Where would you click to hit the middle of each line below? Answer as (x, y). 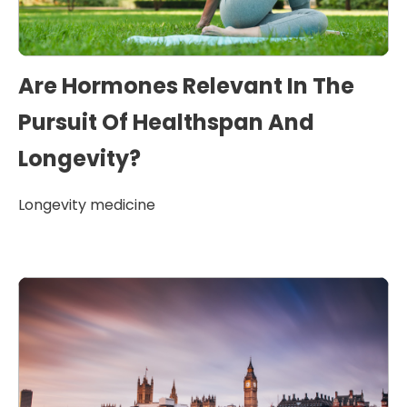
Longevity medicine (87, 205)
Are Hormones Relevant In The (186, 86)
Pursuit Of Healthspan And (166, 122)
